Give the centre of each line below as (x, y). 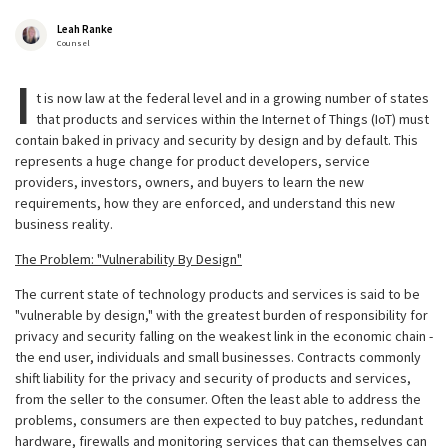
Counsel (73, 43)
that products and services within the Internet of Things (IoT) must (232, 119)
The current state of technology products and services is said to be (217, 294)
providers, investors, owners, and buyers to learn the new (189, 182)
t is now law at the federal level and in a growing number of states (232, 98)
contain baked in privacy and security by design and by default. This (216, 140)
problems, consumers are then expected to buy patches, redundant (219, 420)
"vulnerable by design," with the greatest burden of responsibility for (221, 315)
